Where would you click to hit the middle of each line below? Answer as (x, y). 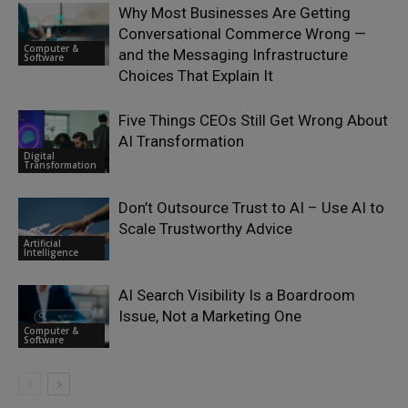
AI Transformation (181, 142)
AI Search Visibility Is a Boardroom (237, 296)
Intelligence (51, 252)
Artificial (42, 243)
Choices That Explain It (196, 76)
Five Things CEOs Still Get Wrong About (253, 121)
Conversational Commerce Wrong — (242, 34)
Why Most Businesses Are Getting (235, 13)
